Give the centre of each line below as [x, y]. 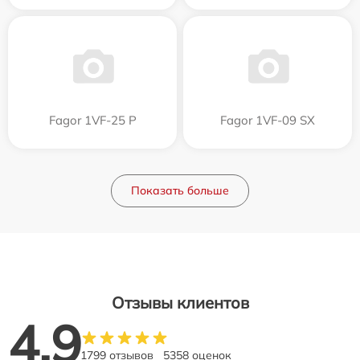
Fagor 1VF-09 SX [268, 120]
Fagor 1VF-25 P [92, 120]
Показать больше [180, 190]
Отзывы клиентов [180, 302]
